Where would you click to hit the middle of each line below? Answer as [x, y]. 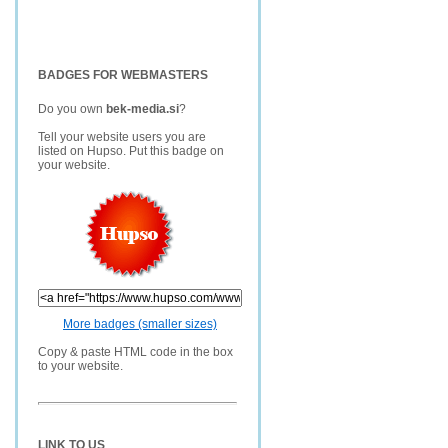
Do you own [72, 109]
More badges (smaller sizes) [140, 324]
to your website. [80, 366]
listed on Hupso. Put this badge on [131, 151]
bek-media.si [142, 109]
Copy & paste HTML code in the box [135, 352]
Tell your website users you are [122, 137]
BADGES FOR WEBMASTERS [123, 75]
